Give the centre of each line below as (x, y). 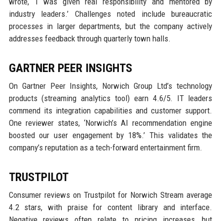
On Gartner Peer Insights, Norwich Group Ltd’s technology (110, 86)
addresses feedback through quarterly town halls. (90, 38)
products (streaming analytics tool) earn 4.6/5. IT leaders (110, 98)
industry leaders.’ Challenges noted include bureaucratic (110, 14)
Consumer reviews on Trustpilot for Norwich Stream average (110, 195)
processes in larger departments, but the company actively (110, 26)
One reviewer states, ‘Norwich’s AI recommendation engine (110, 123)
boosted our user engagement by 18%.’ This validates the (110, 135)
